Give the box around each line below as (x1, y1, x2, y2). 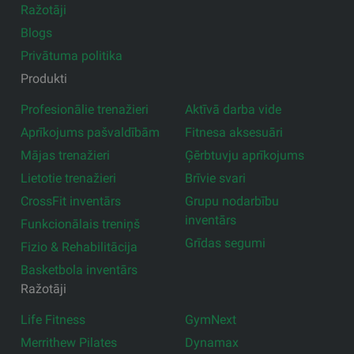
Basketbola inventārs (21, 262, 138, 277)
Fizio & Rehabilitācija (21, 239, 138, 254)
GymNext (185, 311, 236, 327)
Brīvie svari (185, 170, 246, 186)
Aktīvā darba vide (185, 101, 281, 117)
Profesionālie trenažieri (21, 101, 149, 117)
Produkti (21, 70, 68, 86)
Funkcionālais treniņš (21, 216, 141, 232)
